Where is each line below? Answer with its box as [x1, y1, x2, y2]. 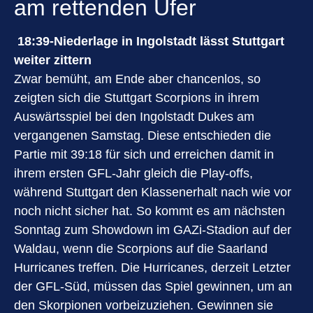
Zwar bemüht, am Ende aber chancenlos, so [14, 72, 261, 86]
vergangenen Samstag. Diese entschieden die [14, 129, 271, 143]
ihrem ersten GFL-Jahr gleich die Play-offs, [14, 166, 253, 180]
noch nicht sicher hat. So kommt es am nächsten [14, 204, 285, 218]
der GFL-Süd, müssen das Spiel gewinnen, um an [14, 279, 292, 293]
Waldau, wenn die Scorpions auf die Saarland [14, 242, 268, 256]
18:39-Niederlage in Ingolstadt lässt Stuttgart [17, 34, 284, 48]
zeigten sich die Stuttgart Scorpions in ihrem [14, 91, 259, 105]
